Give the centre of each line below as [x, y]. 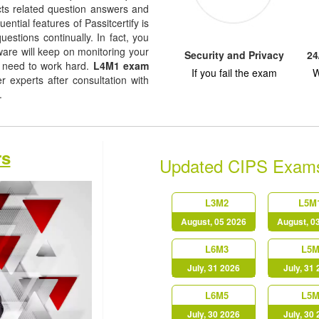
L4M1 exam [121, 66]
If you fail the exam [234, 73]
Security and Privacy [234, 55]
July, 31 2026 [213, 268]
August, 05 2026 [213, 221]
